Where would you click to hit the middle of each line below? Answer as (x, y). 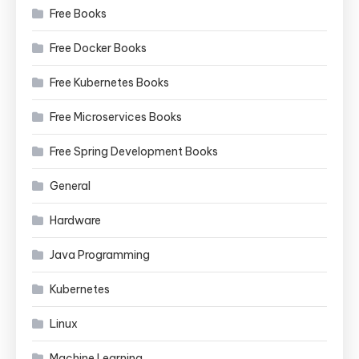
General (70, 186)
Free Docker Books (98, 48)
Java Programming (100, 254)
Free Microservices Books (116, 117)
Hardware (75, 220)
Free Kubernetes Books (109, 82)
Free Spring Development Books (134, 151)
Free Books (78, 13)
